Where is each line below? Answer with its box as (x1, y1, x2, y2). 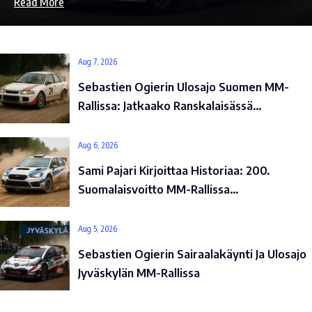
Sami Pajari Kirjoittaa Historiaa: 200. (78, 163, 270, 178)
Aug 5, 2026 (78, 223, 117, 234)
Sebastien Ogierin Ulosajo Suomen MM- (78, 79, 289, 94)
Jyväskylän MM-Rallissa (78, 265, 200, 280)
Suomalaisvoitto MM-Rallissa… (78, 182, 239, 196)
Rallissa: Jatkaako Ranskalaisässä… (78, 98, 262, 113)
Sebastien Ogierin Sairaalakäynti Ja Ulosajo (78, 247, 306, 261)
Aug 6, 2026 (78, 139, 118, 150)
